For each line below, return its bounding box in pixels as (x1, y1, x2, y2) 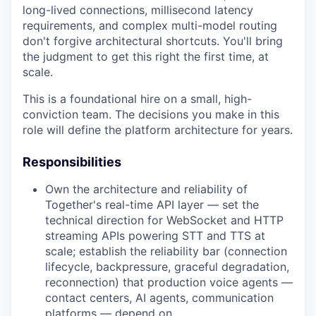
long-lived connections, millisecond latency (23, 2, 253, 17)
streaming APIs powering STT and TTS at (45, 228, 265, 243)
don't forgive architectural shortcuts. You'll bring (23, 33, 283, 48)
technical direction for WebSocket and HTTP (45, 212, 284, 227)
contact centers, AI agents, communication (45, 290, 274, 305)
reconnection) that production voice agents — (45, 274, 293, 289)
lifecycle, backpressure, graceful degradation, (45, 259, 289, 274)
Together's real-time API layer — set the (45, 197, 259, 212)
